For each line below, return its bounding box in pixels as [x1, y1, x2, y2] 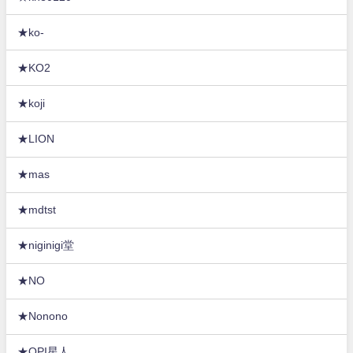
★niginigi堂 [17, 240, 75, 251]
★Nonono [17, 310, 69, 322]
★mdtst [17, 204, 57, 216]
